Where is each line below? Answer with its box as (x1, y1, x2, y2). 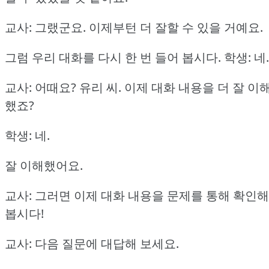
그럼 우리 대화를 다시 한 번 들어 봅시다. (5, 49, 221, 66)
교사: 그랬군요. (5, 19, 86, 36)
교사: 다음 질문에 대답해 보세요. (5, 235, 179, 252)
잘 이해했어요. (5, 157, 83, 174)
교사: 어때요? (5, 79, 76, 96)
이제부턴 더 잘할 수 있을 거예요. (89, 19, 263, 36)
